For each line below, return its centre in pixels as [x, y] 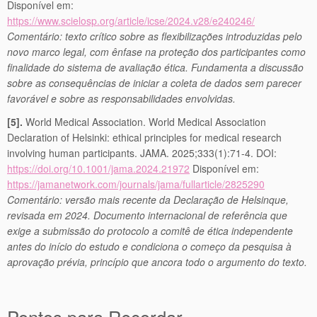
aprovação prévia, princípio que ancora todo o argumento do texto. [157, 262]
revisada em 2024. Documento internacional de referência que [147, 215]
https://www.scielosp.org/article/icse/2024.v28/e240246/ [131, 21]
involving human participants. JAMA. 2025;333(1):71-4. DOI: [142, 153]
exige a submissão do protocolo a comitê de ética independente [150, 231]
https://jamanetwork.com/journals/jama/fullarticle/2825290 [136, 184]
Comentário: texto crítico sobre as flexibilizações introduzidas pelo [155, 36]
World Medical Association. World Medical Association [144, 122]
